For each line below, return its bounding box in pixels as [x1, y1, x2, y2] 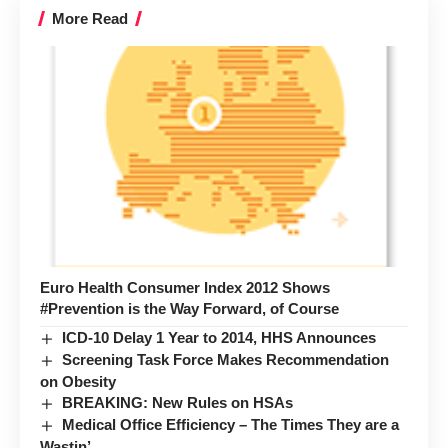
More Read [52, 10, 128, 28]
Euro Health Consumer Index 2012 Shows [40, 279, 330, 297]
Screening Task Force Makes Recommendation [62, 351, 390, 369]
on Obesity [40, 373, 116, 391]
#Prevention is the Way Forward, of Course [40, 300, 339, 318]
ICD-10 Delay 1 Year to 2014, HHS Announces [62, 329, 377, 347]
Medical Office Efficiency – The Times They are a [62, 416, 400, 434]
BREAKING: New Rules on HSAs [62, 394, 294, 412]
